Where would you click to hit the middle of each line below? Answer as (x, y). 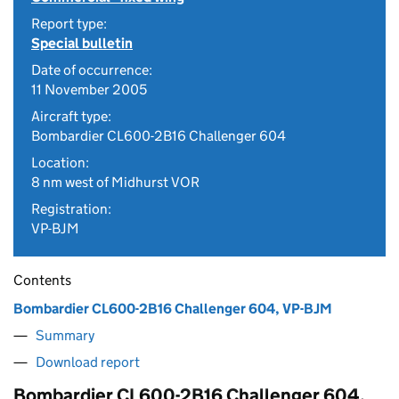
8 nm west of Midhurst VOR (115, 182)
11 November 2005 (89, 90)
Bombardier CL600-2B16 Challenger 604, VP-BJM (173, 309)
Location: (60, 163)
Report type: (69, 24)
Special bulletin (82, 43)
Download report (88, 362)
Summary (65, 335)
